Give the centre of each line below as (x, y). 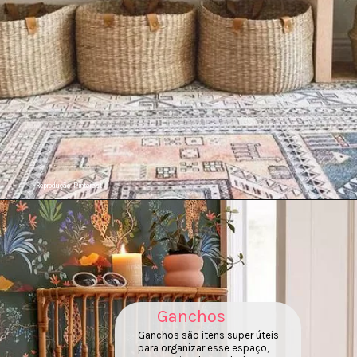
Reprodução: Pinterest (69, 186)
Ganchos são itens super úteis (208, 335)
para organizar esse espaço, (203, 347)
